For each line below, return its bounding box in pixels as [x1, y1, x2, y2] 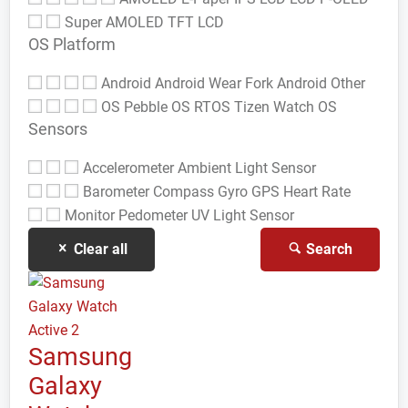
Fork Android [245, 75, 331, 92]
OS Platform [28, 35, 116, 54]
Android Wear [155, 75, 245, 92]
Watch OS [273, 98, 337, 116]
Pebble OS [124, 98, 194, 116]
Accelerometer [83, 159, 178, 177]
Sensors [28, 119, 87, 138]
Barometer [83, 183, 153, 200]
